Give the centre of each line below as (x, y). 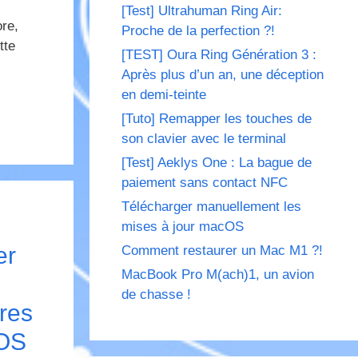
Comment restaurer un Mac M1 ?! (222, 251)
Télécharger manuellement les (211, 207)
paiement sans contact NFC (205, 183)
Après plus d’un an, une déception (223, 75)
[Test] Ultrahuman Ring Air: (202, 11)
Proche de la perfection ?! (198, 31)
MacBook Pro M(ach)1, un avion (218, 275)
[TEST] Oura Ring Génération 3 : (219, 55)
